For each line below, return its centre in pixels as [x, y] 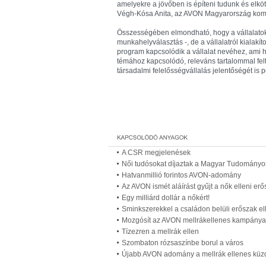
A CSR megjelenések [156, 153]
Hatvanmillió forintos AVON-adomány [181, 175]
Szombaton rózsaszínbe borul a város [183, 243]
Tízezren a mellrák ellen [160, 232]
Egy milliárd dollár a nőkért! [166, 198]
